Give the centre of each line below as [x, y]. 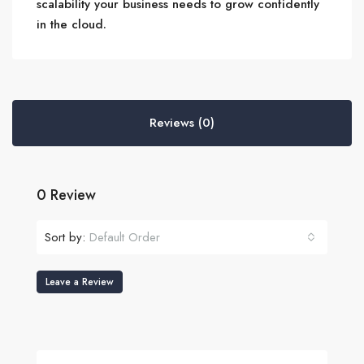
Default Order [125, 238]
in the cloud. [71, 25]
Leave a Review [80, 282]
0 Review [66, 195]
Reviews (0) [182, 123]
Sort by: [65, 237]
